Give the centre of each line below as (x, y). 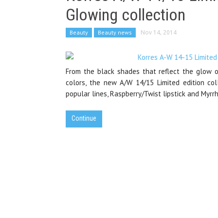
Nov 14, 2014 (159, 32)
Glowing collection (126, 15)
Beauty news (115, 32)
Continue (84, 118)
